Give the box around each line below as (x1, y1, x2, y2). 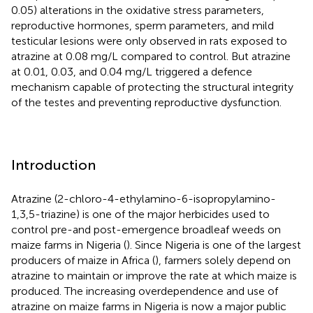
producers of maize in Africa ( (11, 253, 155, 267)
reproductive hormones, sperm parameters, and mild (11, 18, 274, 32)
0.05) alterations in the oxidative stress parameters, (11, 3, 264, 17)
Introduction (11, 156, 96, 173)
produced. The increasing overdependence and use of (11, 284, 278, 298)
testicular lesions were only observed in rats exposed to (11, 34, 287, 48)
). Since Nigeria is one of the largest (126, 238, 301, 252)
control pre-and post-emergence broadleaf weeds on (11, 222, 281, 236)
